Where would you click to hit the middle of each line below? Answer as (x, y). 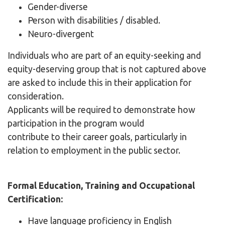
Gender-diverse (58, 7)
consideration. (36, 96)
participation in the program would (76, 124)
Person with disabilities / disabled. (94, 21)
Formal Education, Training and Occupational (101, 186)
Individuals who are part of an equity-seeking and (104, 56)
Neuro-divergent (61, 34)
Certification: (35, 199)
